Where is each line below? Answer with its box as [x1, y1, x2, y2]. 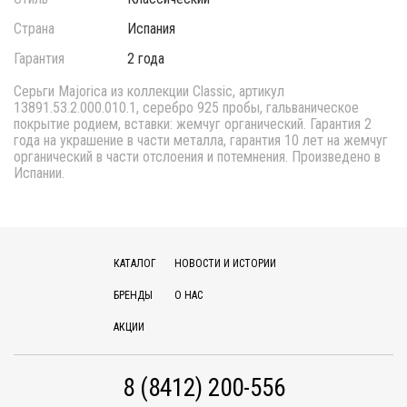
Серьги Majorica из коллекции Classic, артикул [14, 83, 284, 100]
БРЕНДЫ [113, 289, 153, 302]
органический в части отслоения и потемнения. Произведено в [14, 148, 381, 165]
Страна [14, 20, 55, 37]
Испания [127, 20, 176, 37]
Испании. [14, 164, 65, 182]
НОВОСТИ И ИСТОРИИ [174, 257, 276, 270]
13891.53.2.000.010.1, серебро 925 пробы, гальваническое [14, 99, 359, 116]
